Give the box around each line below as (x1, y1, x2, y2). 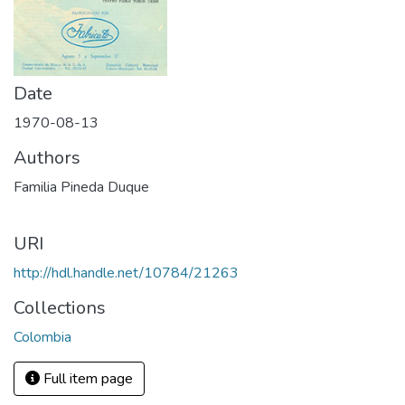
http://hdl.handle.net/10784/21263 (14, 263, 239, 283)
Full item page (40, 369, 133, 389)
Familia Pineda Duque (14, 177, 149, 197)
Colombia (14, 327, 71, 347)
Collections (14, 296, 106, 320)
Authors (14, 146, 80, 170)
